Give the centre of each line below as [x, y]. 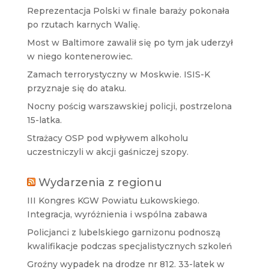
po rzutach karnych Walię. [83, 24]
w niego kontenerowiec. [80, 56]
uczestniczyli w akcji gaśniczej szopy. [107, 152]
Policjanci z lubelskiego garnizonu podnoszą [123, 232]
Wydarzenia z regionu [100, 182]
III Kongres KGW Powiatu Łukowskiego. [113, 200]
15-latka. [44, 120]
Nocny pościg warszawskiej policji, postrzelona [129, 106]
